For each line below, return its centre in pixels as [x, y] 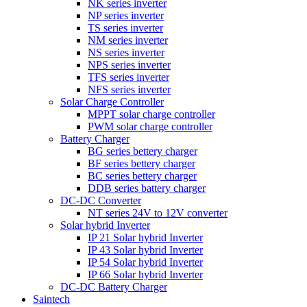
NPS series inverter [129, 64]
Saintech [51, 299]
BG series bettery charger [143, 151]
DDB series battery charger [147, 188]
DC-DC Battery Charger [114, 286]
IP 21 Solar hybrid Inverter [145, 237]
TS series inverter [125, 27]
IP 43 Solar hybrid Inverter [145, 249]
